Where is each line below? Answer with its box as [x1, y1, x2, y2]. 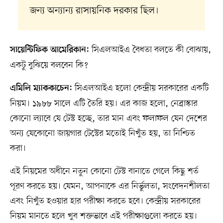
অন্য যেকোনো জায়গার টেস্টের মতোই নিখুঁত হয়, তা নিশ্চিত [9, 127, 195, 140]
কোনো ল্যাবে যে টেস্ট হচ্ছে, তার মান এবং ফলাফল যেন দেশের [9, 112, 207, 125]
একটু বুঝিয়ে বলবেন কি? [9, 59, 88, 72]
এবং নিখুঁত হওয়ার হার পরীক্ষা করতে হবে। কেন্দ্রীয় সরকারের [9, 195, 201, 208]
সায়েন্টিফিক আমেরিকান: [9, 45, 89, 56]
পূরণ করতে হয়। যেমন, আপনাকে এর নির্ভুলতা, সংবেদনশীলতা [9, 180, 210, 193]
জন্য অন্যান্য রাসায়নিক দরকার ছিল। [29, 4, 159, 18]
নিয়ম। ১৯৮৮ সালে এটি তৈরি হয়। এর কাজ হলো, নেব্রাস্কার [9, 98, 198, 110]
